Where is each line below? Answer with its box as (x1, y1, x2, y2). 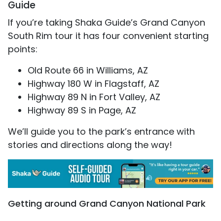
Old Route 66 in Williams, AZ (28, 64, 148, 77)
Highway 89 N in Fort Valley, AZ (28, 91, 160, 104)
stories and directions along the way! (8, 139, 172, 151)
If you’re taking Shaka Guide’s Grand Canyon (8, 16, 205, 29)
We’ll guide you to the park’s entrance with (8, 125, 195, 138)
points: (8, 43, 40, 56)
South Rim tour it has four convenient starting (8, 30, 209, 42)
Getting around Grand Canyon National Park (8, 197, 206, 210)
